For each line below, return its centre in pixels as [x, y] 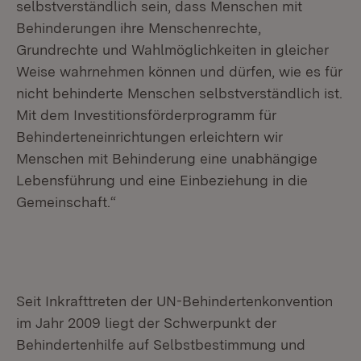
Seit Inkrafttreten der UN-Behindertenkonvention [174, 301]
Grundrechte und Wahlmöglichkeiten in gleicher [172, 50]
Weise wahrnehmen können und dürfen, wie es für [179, 71]
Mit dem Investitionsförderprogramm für [146, 115]
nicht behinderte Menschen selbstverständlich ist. [179, 93]
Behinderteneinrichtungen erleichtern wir [149, 137]
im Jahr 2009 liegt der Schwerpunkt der [146, 323]
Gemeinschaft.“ [66, 202]
